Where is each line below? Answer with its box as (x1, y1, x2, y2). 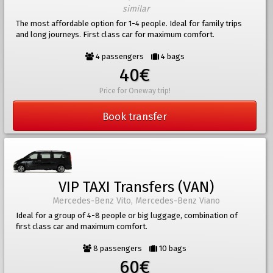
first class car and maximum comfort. (16, 222, 148, 232)
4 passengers (93, 52, 151, 62)
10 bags (157, 244, 187, 253)
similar (122, 4, 150, 15)
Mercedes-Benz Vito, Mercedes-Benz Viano (52, 196, 220, 207)
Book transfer (102, 110, 168, 123)
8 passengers (91, 244, 150, 253)
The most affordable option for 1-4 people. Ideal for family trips (16, 19, 243, 29)
